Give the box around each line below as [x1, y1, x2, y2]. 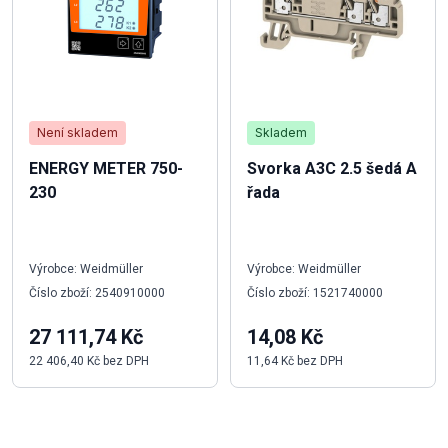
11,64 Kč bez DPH [247, 353, 343, 368]
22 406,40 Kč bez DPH [29, 353, 149, 368]
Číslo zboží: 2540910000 [29, 285, 165, 300]
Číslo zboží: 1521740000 [247, 285, 383, 300]
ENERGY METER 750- [29, 158, 183, 178]
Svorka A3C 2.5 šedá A [247, 158, 417, 178]
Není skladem [37, 124, 118, 140]
